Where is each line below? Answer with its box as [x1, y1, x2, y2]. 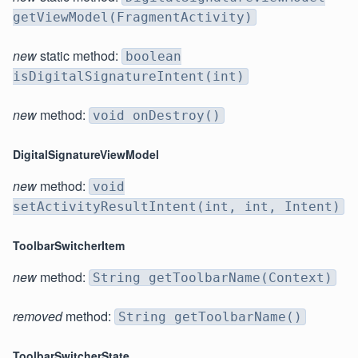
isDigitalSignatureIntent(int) [13, 69, 245, 85]
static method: [37, 46, 121, 66]
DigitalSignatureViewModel [13, 146, 159, 163]
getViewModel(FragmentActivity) [13, 10, 253, 26]
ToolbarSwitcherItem [13, 237, 125, 254]
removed [13, 307, 62, 326]
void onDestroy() [93, 108, 221, 124]
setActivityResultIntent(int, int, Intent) [13, 199, 340, 215]
